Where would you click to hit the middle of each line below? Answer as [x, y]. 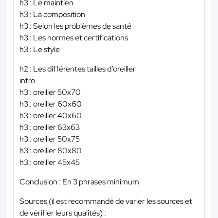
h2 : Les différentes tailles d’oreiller [78, 69]
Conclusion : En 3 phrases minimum [79, 182]
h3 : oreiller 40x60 [51, 115]
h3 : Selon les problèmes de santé [75, 26]
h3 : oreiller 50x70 [50, 92]
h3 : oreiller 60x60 [51, 104]
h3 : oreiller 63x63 [50, 127]
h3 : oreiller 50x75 [50, 139]
